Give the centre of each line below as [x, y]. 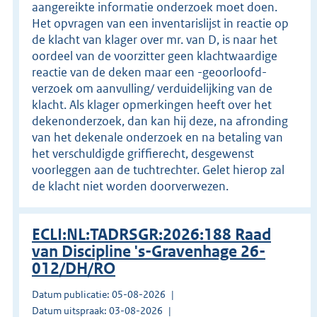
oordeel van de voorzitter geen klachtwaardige [155, 56]
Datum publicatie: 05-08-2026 [99, 294]
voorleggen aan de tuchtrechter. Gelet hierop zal [158, 169]
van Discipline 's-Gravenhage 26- [149, 251]
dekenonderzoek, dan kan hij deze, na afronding [160, 121]
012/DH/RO [74, 268]
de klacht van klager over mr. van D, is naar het [155, 39]
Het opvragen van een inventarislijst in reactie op [160, 23]
